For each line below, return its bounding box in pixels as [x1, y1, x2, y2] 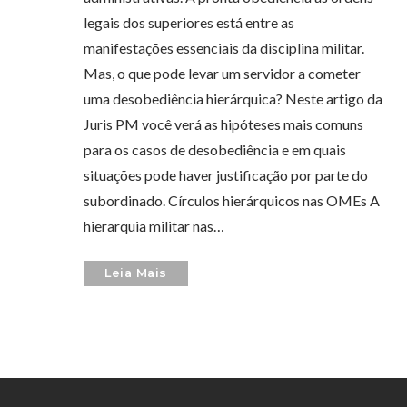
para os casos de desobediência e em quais [84, 141, 347, 159]
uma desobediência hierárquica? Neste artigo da [84, 90, 383, 108]
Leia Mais [104, 266, 167, 281]
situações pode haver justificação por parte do [84, 166, 369, 184]
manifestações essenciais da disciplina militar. [84, 39, 365, 57]
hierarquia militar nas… [84, 217, 225, 235]
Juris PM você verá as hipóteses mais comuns [84, 115, 364, 134]
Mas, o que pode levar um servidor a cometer [84, 65, 362, 83]
